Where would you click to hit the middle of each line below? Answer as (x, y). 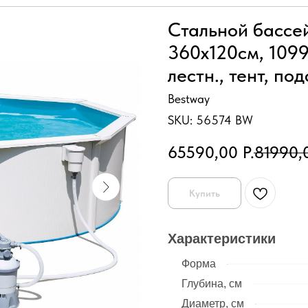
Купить (205, 193)
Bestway (189, 99)
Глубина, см (212, 284)
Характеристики (222, 239)
